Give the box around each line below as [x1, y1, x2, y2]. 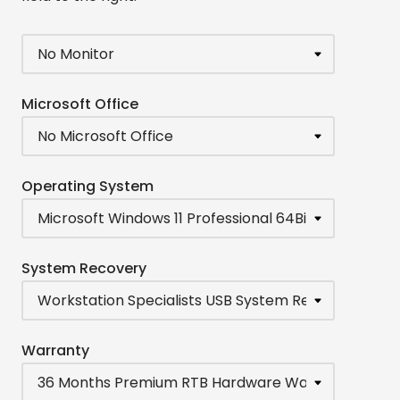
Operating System [21, 175, 154, 196]
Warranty [21, 340, 89, 362]
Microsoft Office [21, 93, 138, 114]
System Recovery [21, 257, 146, 279]
